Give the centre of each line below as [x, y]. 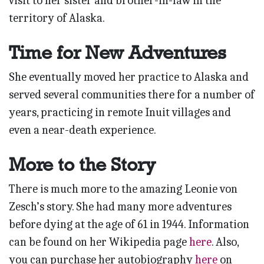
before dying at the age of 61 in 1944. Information [129, 224]
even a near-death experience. [82, 130]
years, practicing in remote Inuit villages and [120, 112]
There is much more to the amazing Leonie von [123, 189]
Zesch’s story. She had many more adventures [120, 206]
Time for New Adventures [118, 52]
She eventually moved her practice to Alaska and [129, 77]
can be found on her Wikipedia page [99, 242]
